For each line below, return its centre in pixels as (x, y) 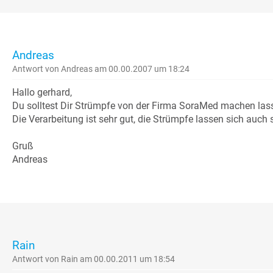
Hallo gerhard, (42, 93)
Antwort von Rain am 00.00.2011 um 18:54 (94, 259)
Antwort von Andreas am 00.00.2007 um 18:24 (101, 69)
